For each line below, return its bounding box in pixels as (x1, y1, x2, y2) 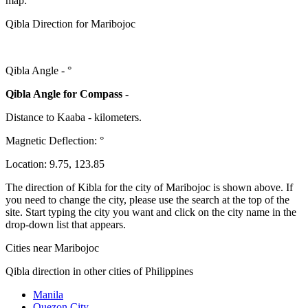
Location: (5, 157, 49, 170)
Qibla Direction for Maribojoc (5, 17, 135, 30)
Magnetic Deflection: (5, 134, 100, 146)
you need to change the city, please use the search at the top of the (5, 193, 289, 206)
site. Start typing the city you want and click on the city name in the (5, 206, 296, 218)
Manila (33, 288, 63, 300)
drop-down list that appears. (5, 218, 126, 230)
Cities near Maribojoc (5, 241, 99, 254)
